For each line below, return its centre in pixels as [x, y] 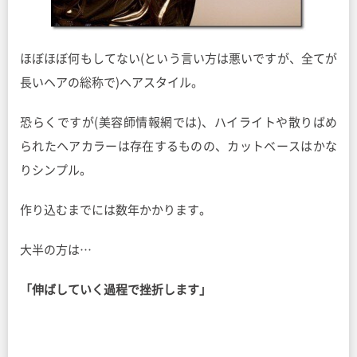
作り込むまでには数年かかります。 [116, 210]
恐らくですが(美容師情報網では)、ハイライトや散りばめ [178, 122]
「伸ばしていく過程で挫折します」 [116, 290]
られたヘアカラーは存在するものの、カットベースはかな [178, 146]
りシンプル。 [56, 170]
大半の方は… [56, 250]
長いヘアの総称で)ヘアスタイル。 [112, 82]
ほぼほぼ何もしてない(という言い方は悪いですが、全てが [178, 59]
